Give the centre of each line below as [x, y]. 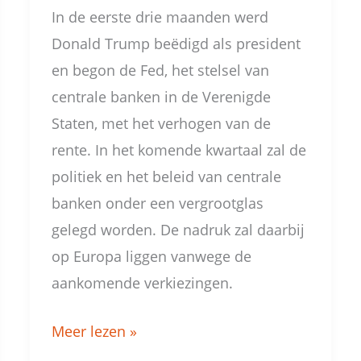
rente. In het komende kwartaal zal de [179, 149]
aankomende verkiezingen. [143, 282]
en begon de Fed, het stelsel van [161, 70]
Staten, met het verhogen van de [162, 123]
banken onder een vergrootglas [158, 203]
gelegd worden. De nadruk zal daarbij [178, 229]
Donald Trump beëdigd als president [176, 43]
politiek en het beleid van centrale [167, 176]
